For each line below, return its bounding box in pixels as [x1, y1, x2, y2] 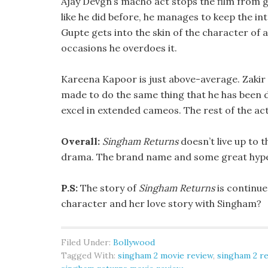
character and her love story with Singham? [61, 197, 261, 209]
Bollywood [113, 237, 155, 248]
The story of [80, 182, 139, 194]
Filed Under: [61, 237, 113, 248]
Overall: [61, 135, 102, 147]
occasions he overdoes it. [61, 42, 177, 54]
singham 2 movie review [118, 250, 213, 261]
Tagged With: [61, 250, 118, 261]
